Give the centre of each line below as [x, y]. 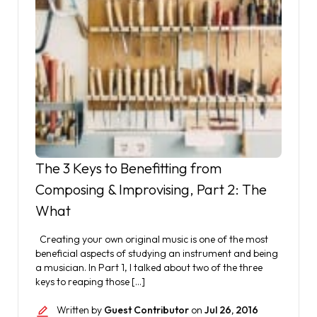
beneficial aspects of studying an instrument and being [157, 253]
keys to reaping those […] [90, 282]
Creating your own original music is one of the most [152, 239]
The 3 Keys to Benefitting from [128, 168]
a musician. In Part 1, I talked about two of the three [149, 267]
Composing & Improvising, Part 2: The [151, 189]
